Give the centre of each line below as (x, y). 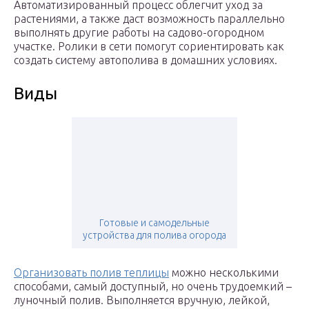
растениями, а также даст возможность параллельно (149, 19)
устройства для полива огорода (154, 236)
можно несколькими (224, 273)
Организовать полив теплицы (91, 273)
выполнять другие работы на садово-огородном (139, 33)
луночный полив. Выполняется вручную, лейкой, (142, 300)
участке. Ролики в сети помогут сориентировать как (149, 47)
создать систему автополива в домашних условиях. (146, 60)
